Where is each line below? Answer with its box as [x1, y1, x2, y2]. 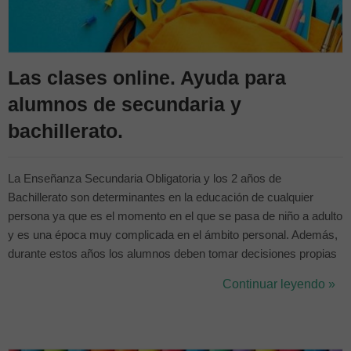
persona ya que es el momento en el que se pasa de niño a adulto [8, 210, 342, 223]
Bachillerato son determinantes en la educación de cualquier [8, 191, 313, 204]
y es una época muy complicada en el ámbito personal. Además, [8, 229, 338, 241]
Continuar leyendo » [223, 277, 335, 291]
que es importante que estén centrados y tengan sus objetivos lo [8, 285, 336, 298]
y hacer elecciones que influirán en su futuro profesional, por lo [8, 266, 325, 279]
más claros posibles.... [8, 304, 123, 317]
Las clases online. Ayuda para [8, 67, 286, 89]
